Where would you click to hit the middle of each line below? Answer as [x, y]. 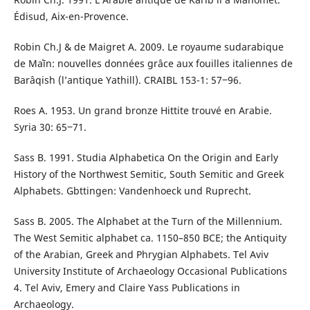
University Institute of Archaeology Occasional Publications [150, 271]
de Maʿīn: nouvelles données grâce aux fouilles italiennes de [153, 63]
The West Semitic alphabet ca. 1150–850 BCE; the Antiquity [150, 237]
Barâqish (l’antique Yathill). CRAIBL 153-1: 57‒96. [127, 80]
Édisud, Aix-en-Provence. [71, 16]
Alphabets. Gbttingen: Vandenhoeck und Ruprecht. [132, 190]
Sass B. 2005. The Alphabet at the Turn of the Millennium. [148, 221]
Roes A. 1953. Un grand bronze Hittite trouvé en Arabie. [143, 110]
